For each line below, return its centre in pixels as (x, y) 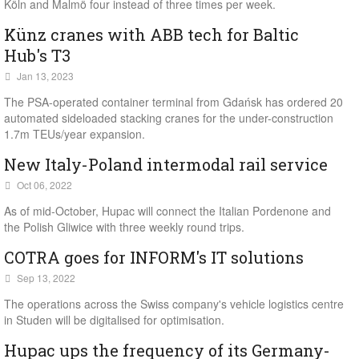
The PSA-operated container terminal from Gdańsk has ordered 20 (173, 102)
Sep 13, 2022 (46, 278)
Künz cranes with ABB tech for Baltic (151, 34)
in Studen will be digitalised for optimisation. (114, 320)
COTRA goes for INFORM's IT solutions (154, 257)
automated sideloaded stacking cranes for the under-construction (169, 118)
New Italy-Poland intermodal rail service (166, 164)
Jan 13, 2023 (45, 76)
